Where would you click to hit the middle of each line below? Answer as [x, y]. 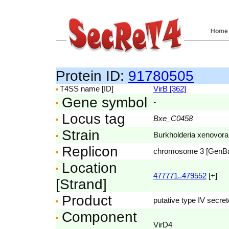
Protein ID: [92, 76]
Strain [79, 135]
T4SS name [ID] [86, 89]
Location [87, 168]
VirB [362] [170, 89]
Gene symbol [102, 102]
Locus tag [91, 119]
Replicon [88, 151]
